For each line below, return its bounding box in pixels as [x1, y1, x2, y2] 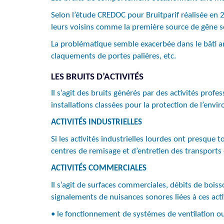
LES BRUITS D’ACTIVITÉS [51, 72, 143, 82]
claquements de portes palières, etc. [51, 52, 176, 60]
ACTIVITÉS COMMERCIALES [51, 164, 146, 172]
